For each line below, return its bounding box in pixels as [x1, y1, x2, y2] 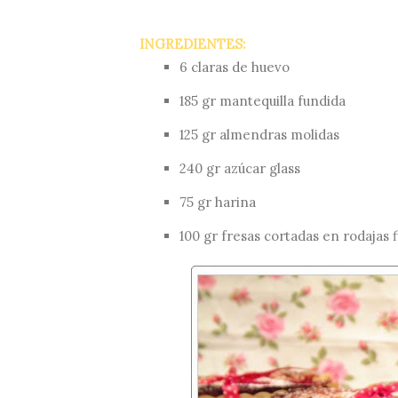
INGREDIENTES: [139, 36, 246, 53]
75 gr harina [179, 194, 256, 211]
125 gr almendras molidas [179, 126, 339, 144]
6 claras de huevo [179, 59, 290, 76]
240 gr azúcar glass [179, 160, 300, 178]
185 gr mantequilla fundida [179, 92, 346, 110]
